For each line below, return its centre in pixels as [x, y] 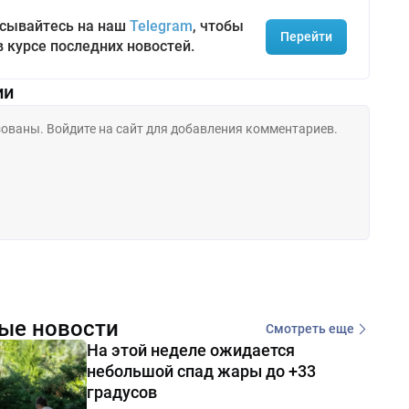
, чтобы [218, 26]
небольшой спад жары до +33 [201, 372]
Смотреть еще [309, 328]
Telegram [161, 26]
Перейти [306, 36]
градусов [121, 393]
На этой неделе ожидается [190, 351]
